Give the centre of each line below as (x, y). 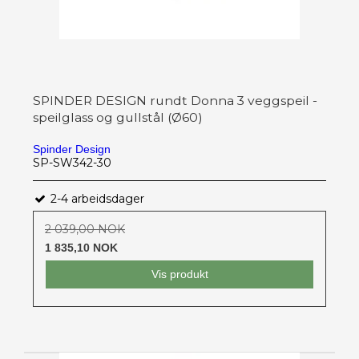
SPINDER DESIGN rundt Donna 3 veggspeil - (175, 101)
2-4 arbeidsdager (96, 199)
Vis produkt (179, 274)
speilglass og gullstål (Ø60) (118, 118)
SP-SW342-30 (72, 163)
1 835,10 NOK (81, 248)
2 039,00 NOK (85, 230)
